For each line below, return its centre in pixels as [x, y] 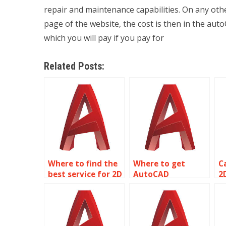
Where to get [159, 164]
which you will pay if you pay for [104, 38]
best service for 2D [85, 174]
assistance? [156, 195]
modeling [66, 185]
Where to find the [83, 164]
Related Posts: [74, 66]
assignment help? [82, 195]
